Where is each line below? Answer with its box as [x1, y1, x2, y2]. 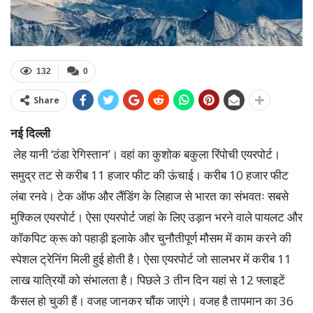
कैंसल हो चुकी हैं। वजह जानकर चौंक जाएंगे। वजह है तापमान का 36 [10, 292, 293, 309]
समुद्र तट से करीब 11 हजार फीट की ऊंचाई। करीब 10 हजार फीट [10, 166, 289, 183]
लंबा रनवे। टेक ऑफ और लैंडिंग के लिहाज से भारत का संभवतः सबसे [10, 187, 289, 204]
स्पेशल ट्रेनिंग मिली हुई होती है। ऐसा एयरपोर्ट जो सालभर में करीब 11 [10, 250, 291, 267]
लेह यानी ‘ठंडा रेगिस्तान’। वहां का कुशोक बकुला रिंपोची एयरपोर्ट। [10, 145, 280, 162]
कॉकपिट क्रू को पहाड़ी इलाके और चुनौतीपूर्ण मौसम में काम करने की [10, 229, 291, 246]
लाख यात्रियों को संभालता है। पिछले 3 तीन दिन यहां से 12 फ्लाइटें [10, 271, 285, 288]
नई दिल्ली [10, 124, 50, 141]
